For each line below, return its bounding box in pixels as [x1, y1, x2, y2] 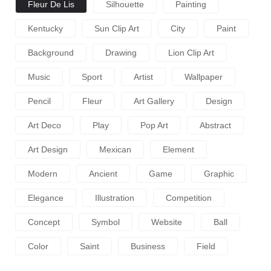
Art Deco [28, 120, 61, 131]
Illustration [95, 193, 134, 203]
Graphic [204, 169, 234, 179]
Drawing [105, 48, 137, 58]
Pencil [28, 96, 51, 106]
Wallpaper [184, 72, 223, 82]
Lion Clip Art [168, 48, 214, 58]
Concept [28, 217, 60, 227]
